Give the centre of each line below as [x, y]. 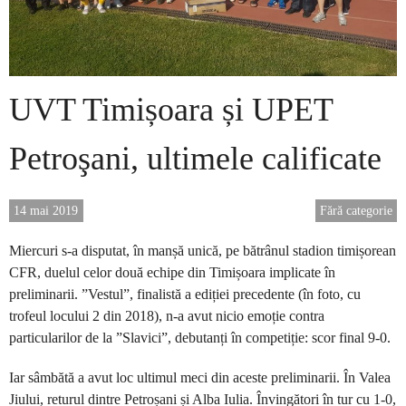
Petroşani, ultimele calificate [195, 159]
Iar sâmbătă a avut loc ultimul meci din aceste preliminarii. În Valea [200, 377]
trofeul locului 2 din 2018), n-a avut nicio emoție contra [167, 315]
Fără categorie [356, 210]
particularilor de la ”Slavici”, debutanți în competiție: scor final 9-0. [200, 337]
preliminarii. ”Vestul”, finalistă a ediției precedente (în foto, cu [185, 294]
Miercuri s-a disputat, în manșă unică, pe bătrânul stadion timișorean [203, 250]
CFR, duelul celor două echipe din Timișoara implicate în [172, 272]
